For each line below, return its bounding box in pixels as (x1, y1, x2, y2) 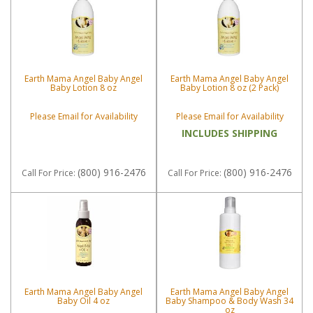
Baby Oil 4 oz (57, 295, 110, 307)
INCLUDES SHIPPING (182, 126, 277, 140)
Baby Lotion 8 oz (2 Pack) (180, 82, 279, 94)
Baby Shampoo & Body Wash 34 (166, 295, 293, 307)
